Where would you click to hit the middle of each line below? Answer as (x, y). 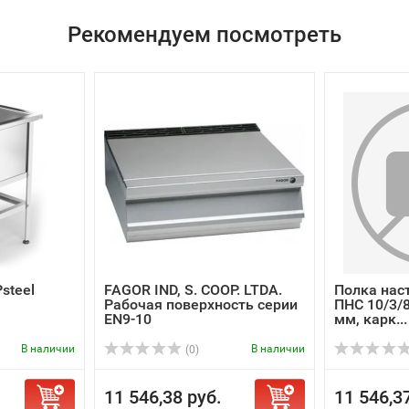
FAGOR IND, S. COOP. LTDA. (193, 290)
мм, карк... (371, 319)
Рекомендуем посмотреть (204, 35)
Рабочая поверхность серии (201, 304)
